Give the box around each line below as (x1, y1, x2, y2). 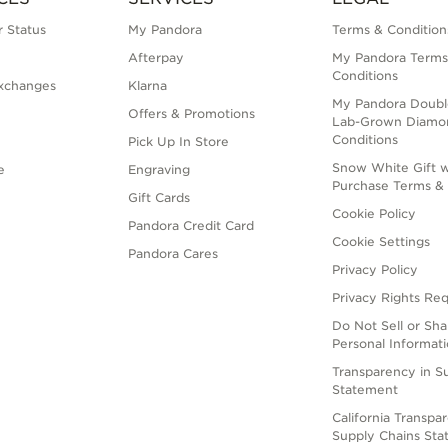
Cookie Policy (332, 206, 417, 222)
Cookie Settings (332, 234, 431, 250)
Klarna (127, 78, 167, 94)
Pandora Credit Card (127, 218, 254, 234)
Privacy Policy (332, 262, 419, 278)
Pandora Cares (127, 246, 218, 262)
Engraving (127, 162, 190, 178)
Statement (332, 382, 399, 398)
